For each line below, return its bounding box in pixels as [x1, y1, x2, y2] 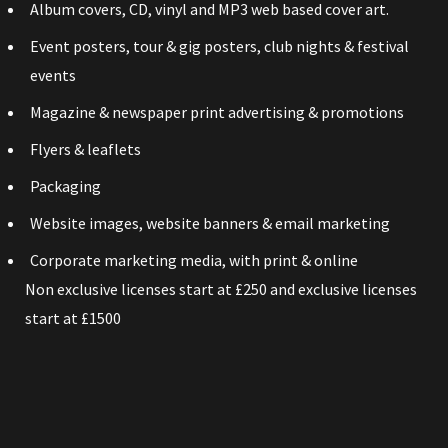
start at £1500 [25, 308, 121, 329]
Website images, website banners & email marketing [30, 213, 390, 234]
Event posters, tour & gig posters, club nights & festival [30, 36, 409, 57]
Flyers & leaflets [30, 139, 141, 160]
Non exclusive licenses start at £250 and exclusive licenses [25, 279, 417, 300]
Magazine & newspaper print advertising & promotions [30, 102, 404, 123]
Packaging [30, 176, 101, 197]
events [30, 65, 76, 86]
